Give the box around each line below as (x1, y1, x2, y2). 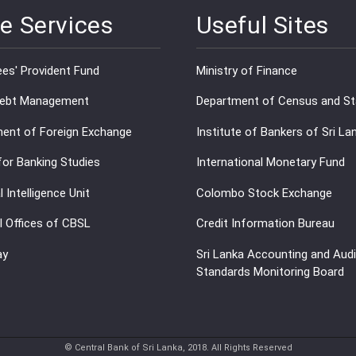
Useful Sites (195, 11, 329, 40)
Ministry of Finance (195, 63, 297, 78)
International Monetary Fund (195, 155, 345, 170)
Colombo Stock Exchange (195, 185, 332, 200)
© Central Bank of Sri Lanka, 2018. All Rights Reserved (64, 342, 292, 354)
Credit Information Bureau (195, 216, 335, 231)
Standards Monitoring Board (195, 264, 344, 279)
